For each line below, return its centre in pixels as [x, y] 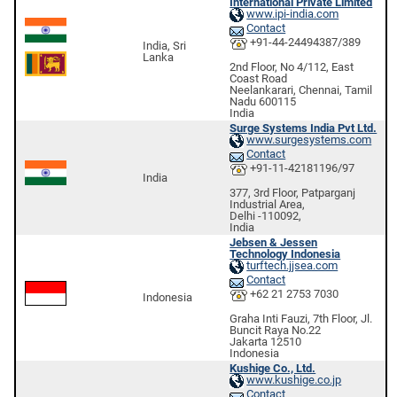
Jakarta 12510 [266, 341]
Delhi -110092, [266, 215]
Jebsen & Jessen [274, 242]
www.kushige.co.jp [294, 380]
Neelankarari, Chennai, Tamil [301, 90]
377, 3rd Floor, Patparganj [293, 192]
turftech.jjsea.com [292, 266]
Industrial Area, [268, 204]
